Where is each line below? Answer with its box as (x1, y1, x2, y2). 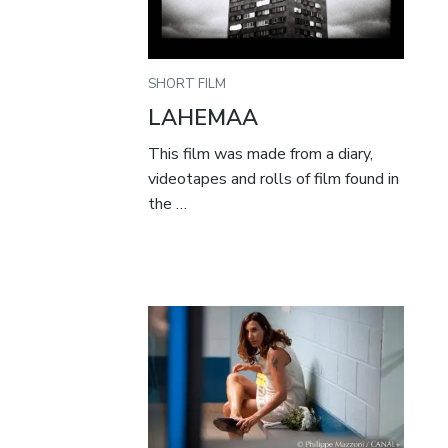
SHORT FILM (148, 75, 227, 94)
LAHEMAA (148, 103, 259, 134)
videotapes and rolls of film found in (148, 168, 400, 191)
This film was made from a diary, (148, 143, 374, 166)
